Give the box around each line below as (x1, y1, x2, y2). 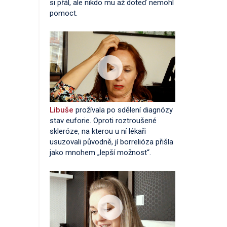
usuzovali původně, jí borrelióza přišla (50, 137, 173, 146)
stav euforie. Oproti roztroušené (50, 116, 157, 125)
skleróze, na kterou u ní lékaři (50, 127, 146, 136)
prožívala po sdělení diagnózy (75, 105, 173, 115)
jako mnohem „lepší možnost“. (50, 148, 151, 157)
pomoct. (50, 8, 78, 18)
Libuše (50, 105, 75, 115)
